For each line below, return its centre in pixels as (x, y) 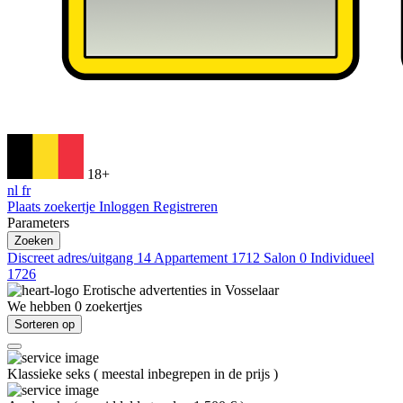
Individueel (342, 258)
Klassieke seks (50, 374)
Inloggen (126, 206)
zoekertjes (114, 306)
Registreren (185, 206)
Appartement (193, 258)
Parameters (38, 223)
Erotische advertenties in (154, 290)
